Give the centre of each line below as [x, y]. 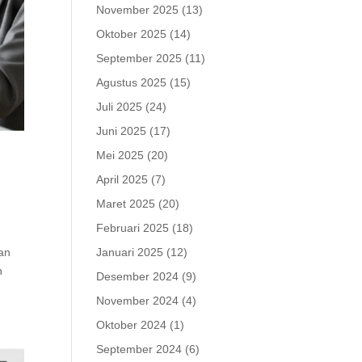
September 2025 [139, 58]
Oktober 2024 [132, 325]
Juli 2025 [120, 107]
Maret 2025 [126, 204]
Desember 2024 [138, 276]
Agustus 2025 [132, 82]
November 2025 [138, 10]
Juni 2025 [122, 131]
